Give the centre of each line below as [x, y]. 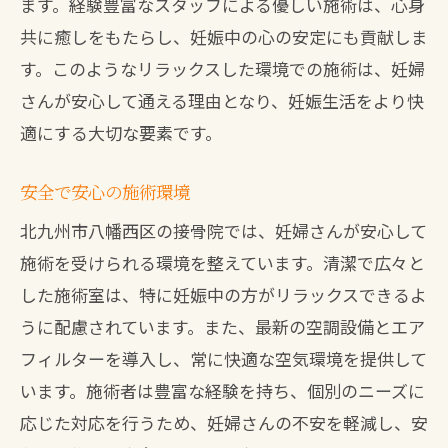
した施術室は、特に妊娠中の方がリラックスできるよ [223, 294]
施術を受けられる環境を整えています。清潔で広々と [222, 262]
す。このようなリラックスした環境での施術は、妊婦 [222, 68]
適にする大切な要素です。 [121, 132]
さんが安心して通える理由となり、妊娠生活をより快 [222, 100]
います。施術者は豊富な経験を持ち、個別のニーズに [222, 390]
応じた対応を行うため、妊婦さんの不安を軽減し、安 [224, 422]
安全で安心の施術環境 [105, 191]
